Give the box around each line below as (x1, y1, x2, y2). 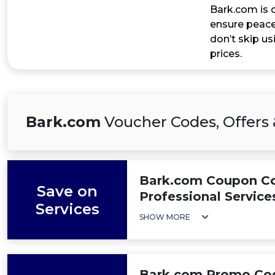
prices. (210, 48, 242, 60)
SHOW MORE (139, 212, 190, 222)
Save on (37, 182, 98, 200)
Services (35, 199, 99, 218)
